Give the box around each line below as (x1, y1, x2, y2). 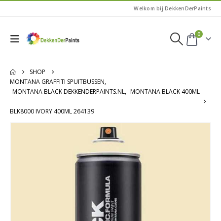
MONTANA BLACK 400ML (130, 87, 200, 96)
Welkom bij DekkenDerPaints (134, 5, 211, 12)
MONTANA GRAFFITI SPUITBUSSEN (10, 77, 105, 86)
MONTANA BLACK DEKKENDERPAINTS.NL (12, 87, 125, 96)
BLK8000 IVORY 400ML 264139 (10, 107, 94, 115)
